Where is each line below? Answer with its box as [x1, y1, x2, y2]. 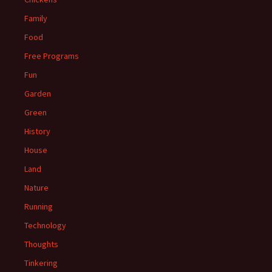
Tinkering [24, 257, 58, 268]
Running [24, 201, 53, 212]
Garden [24, 88, 51, 99]
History [24, 126, 50, 137]
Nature [24, 182, 49, 193]
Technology [24, 220, 66, 231]
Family [24, 13, 47, 24]
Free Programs [24, 50, 79, 61]
